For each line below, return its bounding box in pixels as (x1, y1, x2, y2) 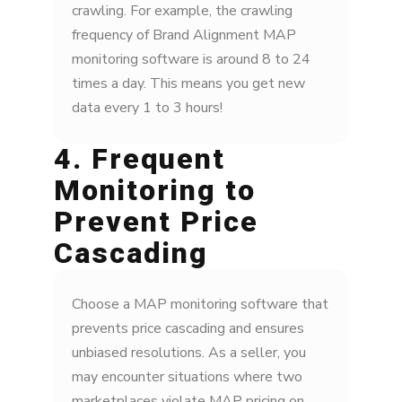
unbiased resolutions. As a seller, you (72, 343, 306, 363)
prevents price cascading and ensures (72, 319, 304, 339)
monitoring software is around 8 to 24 (72, 49, 310, 70)
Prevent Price (54, 205, 258, 240)
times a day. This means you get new (72, 74, 305, 94)
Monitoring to (54, 173, 256, 208)
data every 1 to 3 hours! (72, 98, 223, 118)
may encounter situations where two (72, 367, 302, 388)
